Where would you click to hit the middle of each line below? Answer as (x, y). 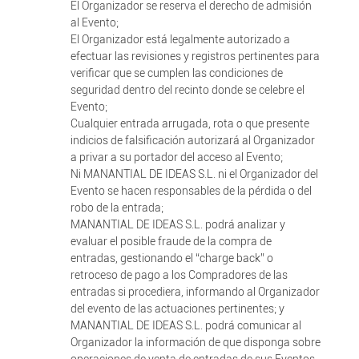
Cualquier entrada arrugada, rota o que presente (190, 123)
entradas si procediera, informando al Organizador (195, 292)
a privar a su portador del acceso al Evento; (176, 157)
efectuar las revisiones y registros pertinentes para (195, 56)
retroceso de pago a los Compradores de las (179, 275)
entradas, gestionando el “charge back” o (171, 258)
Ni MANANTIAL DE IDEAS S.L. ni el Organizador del (194, 174)
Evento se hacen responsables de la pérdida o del (191, 191)
